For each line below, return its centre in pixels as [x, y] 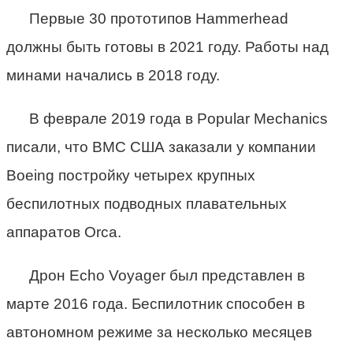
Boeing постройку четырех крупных [131, 175]
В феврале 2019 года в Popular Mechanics [178, 118]
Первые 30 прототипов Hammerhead [158, 18]
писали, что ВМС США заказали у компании [161, 147]
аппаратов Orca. [64, 232]
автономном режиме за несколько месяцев [159, 332]
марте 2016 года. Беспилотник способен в [156, 303]
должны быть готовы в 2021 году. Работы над [167, 46]
